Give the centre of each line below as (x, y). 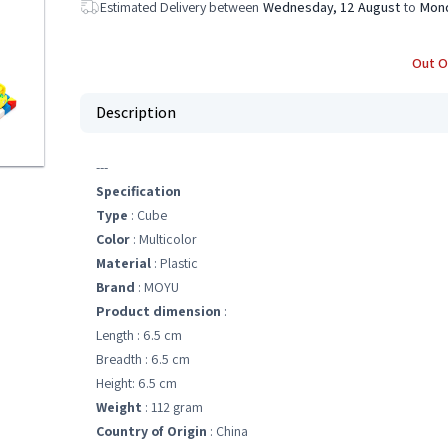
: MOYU (157, 287)
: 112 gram (172, 407)
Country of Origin (151, 431)
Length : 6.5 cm (139, 335)
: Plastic (174, 263)
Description (136, 112)
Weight (119, 407)
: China (227, 431)
